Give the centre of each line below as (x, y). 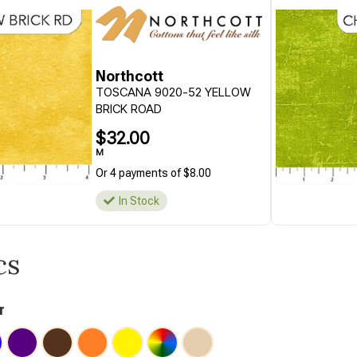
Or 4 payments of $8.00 (153, 173)
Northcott (129, 76)
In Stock (139, 201)
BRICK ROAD (128, 109)
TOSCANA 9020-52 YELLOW (173, 92)
